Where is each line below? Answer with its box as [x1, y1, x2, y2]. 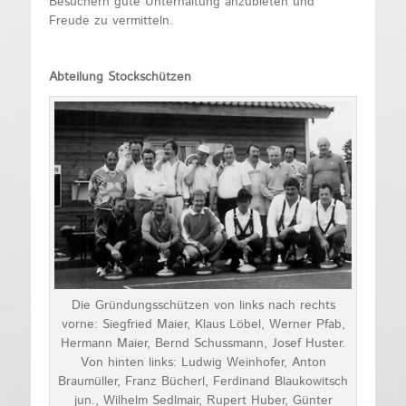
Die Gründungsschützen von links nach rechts [71, 295, 335, 314]
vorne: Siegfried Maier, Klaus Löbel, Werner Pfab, [61, 314, 345, 333]
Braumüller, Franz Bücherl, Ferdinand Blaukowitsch [58, 372, 348, 391]
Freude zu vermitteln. [49, 11, 173, 30]
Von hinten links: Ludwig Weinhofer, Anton [80, 353, 326, 372]
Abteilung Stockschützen [49, 67, 191, 86]
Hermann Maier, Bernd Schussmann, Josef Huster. [61, 333, 345, 353]
